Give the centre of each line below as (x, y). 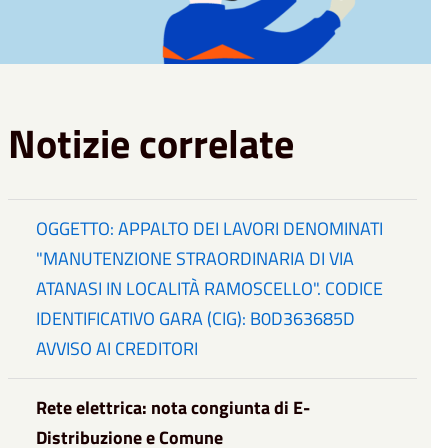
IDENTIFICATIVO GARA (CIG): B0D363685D (196, 319)
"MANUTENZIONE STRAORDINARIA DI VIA (195, 259)
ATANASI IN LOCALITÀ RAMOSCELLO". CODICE (210, 289)
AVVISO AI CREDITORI (117, 349)
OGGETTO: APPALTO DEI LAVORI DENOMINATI (210, 229)
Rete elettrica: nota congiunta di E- (173, 408)
